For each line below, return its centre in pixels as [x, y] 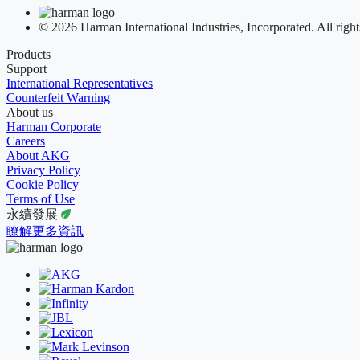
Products [29, 54]
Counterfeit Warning [58, 97]
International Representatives [80, 83]
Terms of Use [41, 198]
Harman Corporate [54, 126]
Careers [26, 141]
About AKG [38, 155]
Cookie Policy [43, 184]
